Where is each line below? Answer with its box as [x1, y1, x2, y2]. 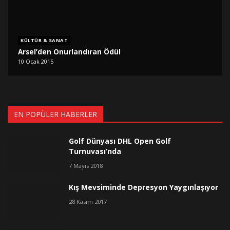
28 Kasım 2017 [69, 198, 107, 206]
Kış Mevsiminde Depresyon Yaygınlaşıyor [69, 182, 218, 193]
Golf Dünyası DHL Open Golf [69, 136, 171, 146]
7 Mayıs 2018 [69, 162, 103, 170]
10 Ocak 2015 [18, 57, 54, 66]
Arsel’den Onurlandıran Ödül [18, 46, 121, 56]
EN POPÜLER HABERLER [14, 109, 97, 120]
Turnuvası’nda [69, 146, 121, 157]
